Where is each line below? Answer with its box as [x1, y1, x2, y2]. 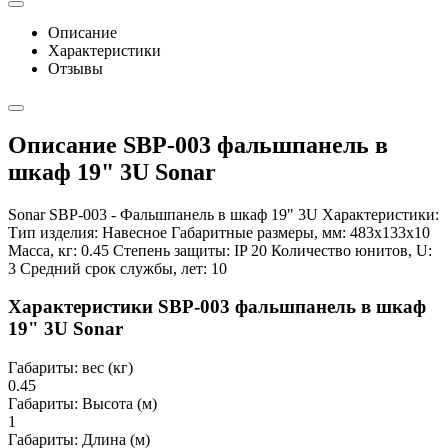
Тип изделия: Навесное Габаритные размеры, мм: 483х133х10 [8, 223, 430, 241]
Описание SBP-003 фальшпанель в [8, 131, 388, 158]
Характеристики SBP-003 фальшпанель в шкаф [8, 296, 426, 318]
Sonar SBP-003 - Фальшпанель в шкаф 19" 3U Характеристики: [8, 205, 439, 223]
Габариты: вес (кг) [8, 359, 133, 377]
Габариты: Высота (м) [8, 395, 157, 413]
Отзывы [48, 59, 103, 77]
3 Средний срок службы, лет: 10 [8, 259, 227, 277]
